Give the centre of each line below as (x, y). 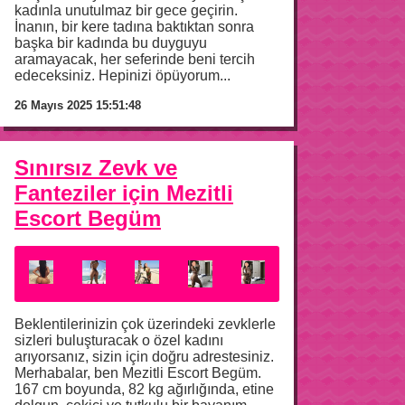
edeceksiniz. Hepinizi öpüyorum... (122, 75)
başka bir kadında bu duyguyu (111, 42)
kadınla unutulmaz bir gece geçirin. (126, 10)
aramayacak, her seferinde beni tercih (135, 59)
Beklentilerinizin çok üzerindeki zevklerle (145, 324)
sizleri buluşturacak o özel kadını (119, 340)
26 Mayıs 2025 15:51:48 (78, 105)
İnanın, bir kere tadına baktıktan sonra (134, 26)
